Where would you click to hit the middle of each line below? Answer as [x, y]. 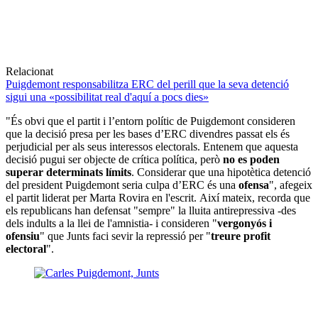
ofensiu [23, 236]
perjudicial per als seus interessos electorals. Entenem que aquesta [152, 146]
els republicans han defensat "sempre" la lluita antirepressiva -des [151, 210]
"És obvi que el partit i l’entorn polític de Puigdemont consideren [150, 121]
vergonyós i [245, 223]
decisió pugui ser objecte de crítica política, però [113, 159]
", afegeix [291, 185]
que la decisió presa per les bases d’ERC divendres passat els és [148, 133]
